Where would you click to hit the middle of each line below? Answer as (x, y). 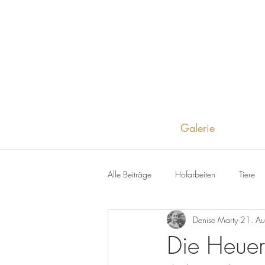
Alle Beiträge (130, 174)
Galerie (197, 128)
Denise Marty (215, 219)
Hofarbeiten (195, 174)
